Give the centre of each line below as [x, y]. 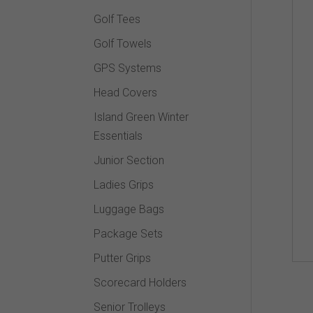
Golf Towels [123, 43]
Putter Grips [123, 258]
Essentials [118, 136]
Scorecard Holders [140, 282]
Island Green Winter [141, 117]
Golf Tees [117, 19]
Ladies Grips [124, 184]
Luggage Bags [129, 209]
